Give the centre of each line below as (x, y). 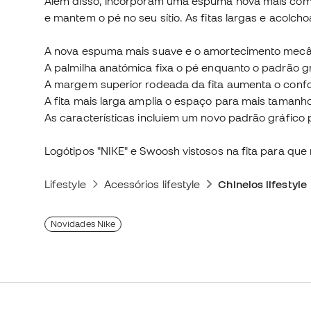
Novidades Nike (83, 224)
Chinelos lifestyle (262, 184)
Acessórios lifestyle (152, 184)
